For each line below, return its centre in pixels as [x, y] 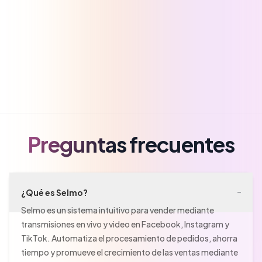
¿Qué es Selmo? [54, 192]
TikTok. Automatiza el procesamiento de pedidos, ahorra [129, 238]
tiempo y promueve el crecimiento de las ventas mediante [130, 252]
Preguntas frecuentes [131, 144]
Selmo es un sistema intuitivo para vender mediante [118, 210]
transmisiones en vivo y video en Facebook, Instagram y [125, 224]
